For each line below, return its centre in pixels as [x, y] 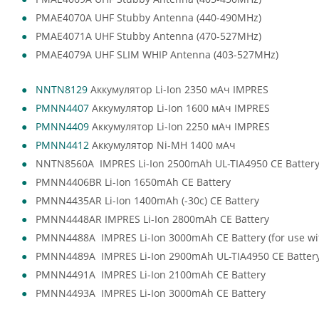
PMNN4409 [62, 126]
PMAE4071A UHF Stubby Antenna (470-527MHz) [153, 36]
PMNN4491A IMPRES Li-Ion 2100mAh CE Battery [151, 274]
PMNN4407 [62, 108]
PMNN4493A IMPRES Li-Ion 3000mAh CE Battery [152, 293]
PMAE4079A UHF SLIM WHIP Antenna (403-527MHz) [161, 54]
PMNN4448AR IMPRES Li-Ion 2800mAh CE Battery [152, 219]
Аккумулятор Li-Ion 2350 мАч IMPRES [178, 89]
